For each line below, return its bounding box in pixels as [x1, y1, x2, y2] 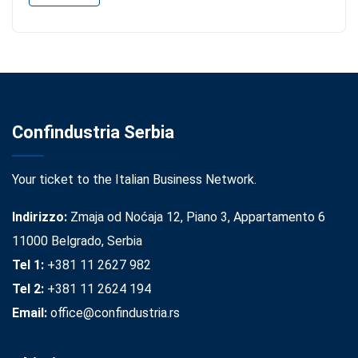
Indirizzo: [12, 209, 67, 225]
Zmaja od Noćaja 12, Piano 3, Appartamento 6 [67, 209, 325, 225]
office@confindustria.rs [47, 304, 180, 320]
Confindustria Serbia [12, 121, 174, 142]
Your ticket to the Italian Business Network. [12, 171, 257, 187]
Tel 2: [12, 280, 44, 296]
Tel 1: [12, 257, 44, 272]
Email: [12, 304, 47, 320]
